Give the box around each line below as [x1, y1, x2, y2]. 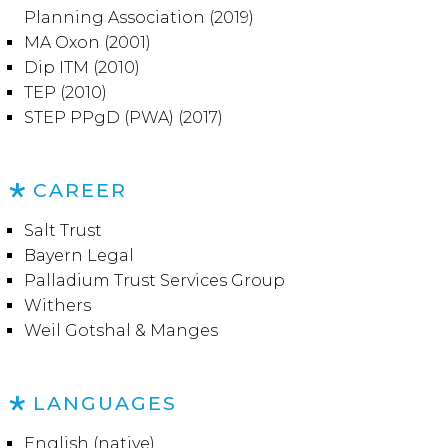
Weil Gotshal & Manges [23, 321, 218, 340]
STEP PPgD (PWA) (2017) [23, 108, 223, 127]
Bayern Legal [23, 246, 134, 265]
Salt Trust [23, 221, 102, 240]
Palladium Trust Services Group [23, 271, 285, 290]
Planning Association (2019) [23, 8, 254, 27]
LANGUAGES [33, 391, 177, 415]
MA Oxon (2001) [23, 33, 151, 52]
